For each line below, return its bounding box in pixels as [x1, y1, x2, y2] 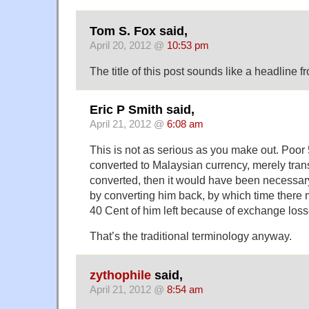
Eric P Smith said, [90, 103, 195, 117]
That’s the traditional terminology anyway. [90, 230, 292, 243]
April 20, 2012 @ [90, 39, 167, 51]
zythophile [90, 268, 151, 282]
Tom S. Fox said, [90, 23, 188, 38]
